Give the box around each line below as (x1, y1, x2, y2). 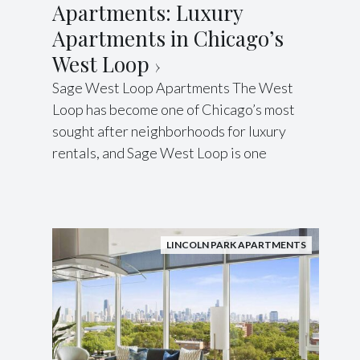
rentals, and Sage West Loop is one (52, 144, 268, 162)
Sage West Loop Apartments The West (52, 79, 294, 97)
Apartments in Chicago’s (52, 24, 284, 53)
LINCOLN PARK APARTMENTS (166, 239, 306, 252)
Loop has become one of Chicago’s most (52, 100, 296, 119)
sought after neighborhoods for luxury (52, 122, 287, 141)
